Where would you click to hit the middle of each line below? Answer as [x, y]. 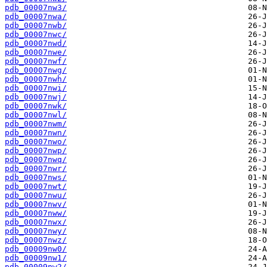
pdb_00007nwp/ [36, 151]
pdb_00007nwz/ [36, 240]
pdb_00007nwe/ [36, 52]
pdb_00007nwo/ [36, 142]
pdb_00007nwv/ [36, 204]
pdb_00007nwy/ [36, 231]
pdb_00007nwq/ [36, 160]
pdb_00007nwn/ [36, 133]
